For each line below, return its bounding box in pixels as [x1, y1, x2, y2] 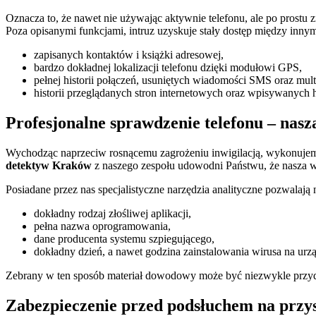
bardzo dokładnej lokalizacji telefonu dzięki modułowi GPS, [34, 61, 302, 74]
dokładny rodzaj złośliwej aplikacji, [34, 207, 191, 219]
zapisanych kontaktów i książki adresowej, [34, 49, 224, 61]
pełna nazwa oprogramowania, [34, 219, 171, 232]
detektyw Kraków [6, 159, 92, 171]
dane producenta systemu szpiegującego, [34, 232, 214, 245]
